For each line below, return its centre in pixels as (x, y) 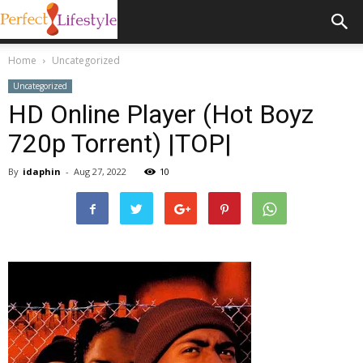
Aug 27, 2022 (100, 171)
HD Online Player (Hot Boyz (161, 114)
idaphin (42, 171)
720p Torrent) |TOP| (120, 143)
